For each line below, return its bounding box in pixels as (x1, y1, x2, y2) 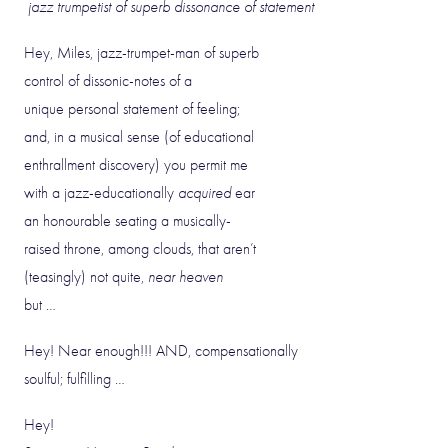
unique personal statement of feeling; (24, 100, 240, 118)
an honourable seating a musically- (24, 212, 231, 230)
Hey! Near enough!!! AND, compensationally (24, 342, 298, 360)
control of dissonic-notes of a (24, 72, 192, 90)
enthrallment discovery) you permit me (24, 156, 248, 174)
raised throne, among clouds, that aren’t (24, 240, 256, 258)
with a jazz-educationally (24, 184, 178, 202)
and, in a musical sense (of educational (24, 128, 254, 146)
